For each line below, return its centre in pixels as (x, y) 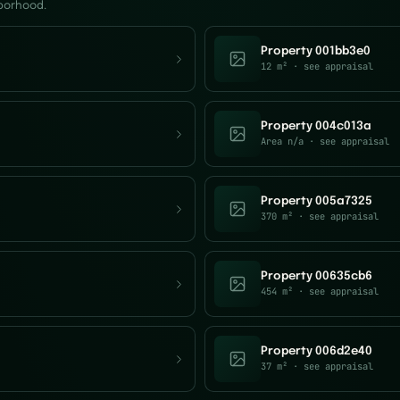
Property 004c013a (316, 126)
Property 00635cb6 (317, 276)
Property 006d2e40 (317, 351)
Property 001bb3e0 (316, 51)
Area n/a (282, 141)
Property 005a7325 (317, 201)
